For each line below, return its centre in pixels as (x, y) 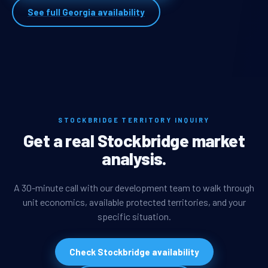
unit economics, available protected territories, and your (134, 202)
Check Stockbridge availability (134, 252)
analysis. (134, 159)
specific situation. (134, 216)
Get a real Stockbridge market (134, 141)
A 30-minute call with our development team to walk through (134, 187)
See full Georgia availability (86, 12)
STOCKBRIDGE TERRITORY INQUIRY (134, 120)
